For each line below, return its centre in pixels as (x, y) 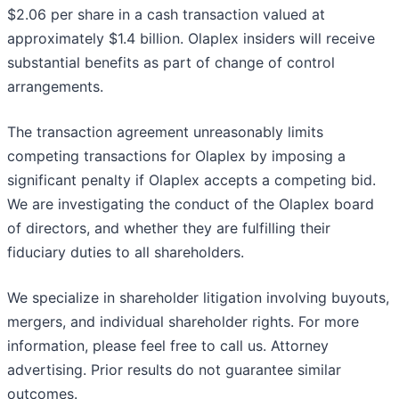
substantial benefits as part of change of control (171, 63)
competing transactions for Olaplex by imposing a (176, 156)
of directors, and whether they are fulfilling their (169, 228)
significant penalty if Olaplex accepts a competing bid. (191, 180)
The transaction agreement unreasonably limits (165, 132)
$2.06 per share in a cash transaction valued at (166, 15)
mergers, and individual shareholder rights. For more (183, 322)
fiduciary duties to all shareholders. (126, 252)
